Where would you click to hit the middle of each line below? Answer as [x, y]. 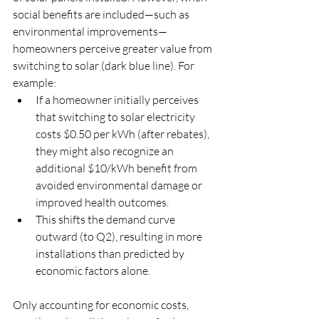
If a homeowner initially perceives [118, 100]
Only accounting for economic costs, [102, 305]
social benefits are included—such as [102, 14]
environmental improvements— [90, 31]
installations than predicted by [111, 253]
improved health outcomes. [102, 202]
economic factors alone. [93, 271]
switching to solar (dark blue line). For [105, 66]
